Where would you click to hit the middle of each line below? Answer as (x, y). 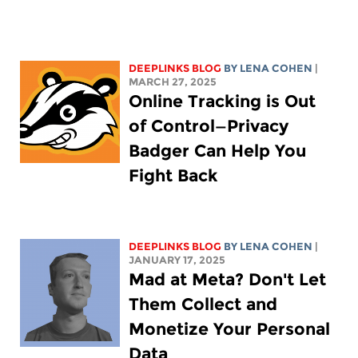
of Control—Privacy (209, 125)
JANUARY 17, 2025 (177, 260)
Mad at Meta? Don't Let (228, 279)
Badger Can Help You (218, 150)
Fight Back (174, 175)
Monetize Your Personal (230, 328)
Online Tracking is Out (223, 101)
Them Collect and (203, 304)
